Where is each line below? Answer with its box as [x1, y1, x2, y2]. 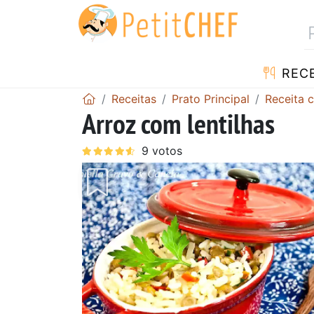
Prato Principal [172, 91, 250, 106]
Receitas [111, 91, 156, 106]
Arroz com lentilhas [82, 104, 275, 142]
